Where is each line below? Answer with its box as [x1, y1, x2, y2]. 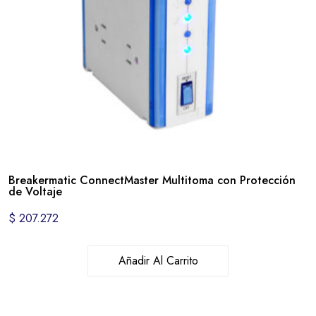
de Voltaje [8, 183, 62, 200]
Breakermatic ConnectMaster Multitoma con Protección [8, 171, 296, 188]
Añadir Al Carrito [118, 252, 198, 269]
